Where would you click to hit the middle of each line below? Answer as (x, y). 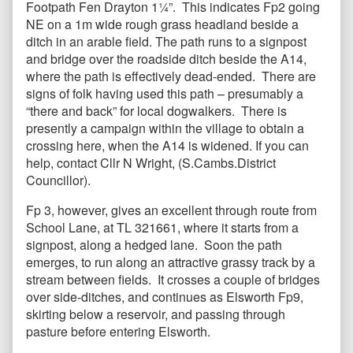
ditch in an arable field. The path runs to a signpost (166, 42)
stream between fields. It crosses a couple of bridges (173, 280)
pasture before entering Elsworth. (118, 332)
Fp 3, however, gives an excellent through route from (171, 210)
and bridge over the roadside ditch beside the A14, (166, 59)
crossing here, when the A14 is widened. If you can (167, 146)
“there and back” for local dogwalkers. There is (156, 111)
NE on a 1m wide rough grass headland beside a (162, 24)
